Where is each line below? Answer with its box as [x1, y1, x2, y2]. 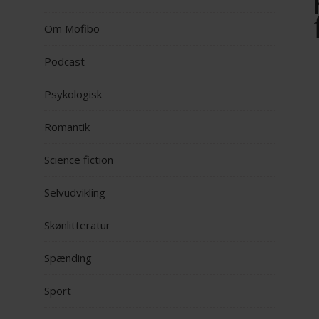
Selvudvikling [44, 185, 105, 200]
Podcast [44, 54, 85, 69]
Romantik [44, 120, 90, 135]
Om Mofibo [44, 21, 100, 36]
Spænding [44, 251, 92, 266]
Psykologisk [44, 87, 102, 102]
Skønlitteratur [44, 218, 110, 233]
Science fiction [44, 152, 113, 167]
